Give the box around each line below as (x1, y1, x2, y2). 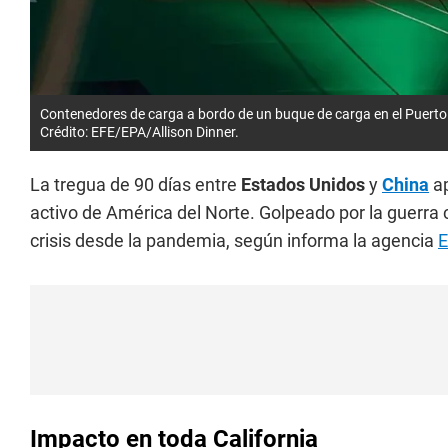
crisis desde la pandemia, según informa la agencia (30, 230, 438, 252)
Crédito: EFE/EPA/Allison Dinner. (40, 124, 239, 141)
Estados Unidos (241, 174, 365, 196)
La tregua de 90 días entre (30, 174, 241, 196)
